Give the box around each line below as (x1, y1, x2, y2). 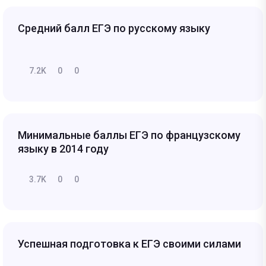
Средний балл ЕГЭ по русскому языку (18, 21, 210, 34)
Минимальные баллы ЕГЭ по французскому (18, 128, 240, 141)
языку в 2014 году (18, 142, 109, 155)
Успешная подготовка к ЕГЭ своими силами (18, 237, 241, 250)
